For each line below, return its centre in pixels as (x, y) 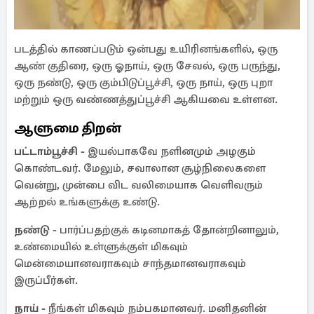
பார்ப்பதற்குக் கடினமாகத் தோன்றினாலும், (169, 230)
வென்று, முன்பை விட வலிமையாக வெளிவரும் (138, 185)
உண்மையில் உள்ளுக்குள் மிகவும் (101, 247)
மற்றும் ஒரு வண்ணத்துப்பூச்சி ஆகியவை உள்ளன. (146, 100)
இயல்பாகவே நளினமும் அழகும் (172, 151)
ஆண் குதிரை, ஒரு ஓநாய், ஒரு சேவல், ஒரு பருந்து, (147, 66)
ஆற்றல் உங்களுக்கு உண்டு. (87, 202)
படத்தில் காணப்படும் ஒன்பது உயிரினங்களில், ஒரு (146, 49)
